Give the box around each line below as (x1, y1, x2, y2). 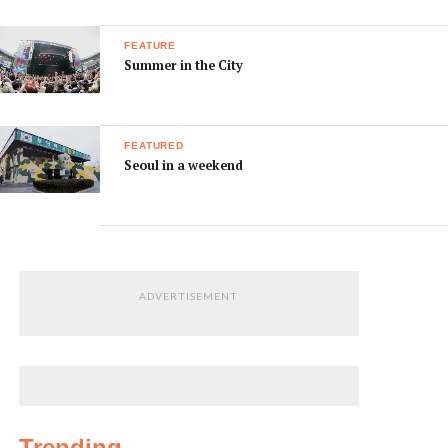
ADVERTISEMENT (138, 290, 239, 303)
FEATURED (124, 140, 184, 152)
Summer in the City (124, 57, 244, 75)
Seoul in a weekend (124, 157, 244, 175)
